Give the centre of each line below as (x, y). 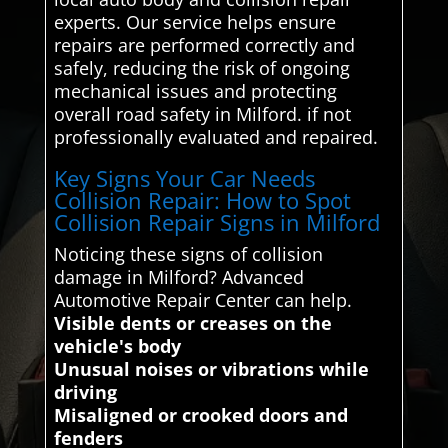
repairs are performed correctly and (204, 44)
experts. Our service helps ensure (194, 21)
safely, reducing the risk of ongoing (201, 67)
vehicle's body (117, 345)
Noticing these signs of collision (188, 253)
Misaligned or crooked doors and (200, 414)
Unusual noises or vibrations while (211, 368)
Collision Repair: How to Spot (202, 199)
